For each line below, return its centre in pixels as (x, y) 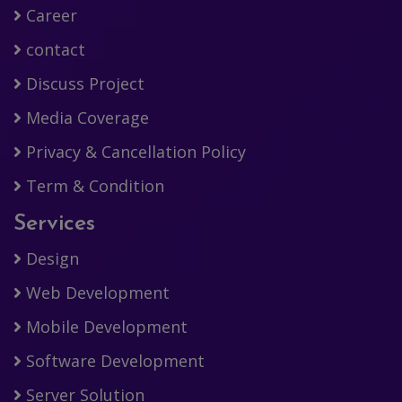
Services (54, 224)
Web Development (96, 293)
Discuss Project (83, 84)
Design (50, 259)
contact (53, 50)
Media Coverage (85, 118)
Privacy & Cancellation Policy (134, 152)
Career (49, 16)
